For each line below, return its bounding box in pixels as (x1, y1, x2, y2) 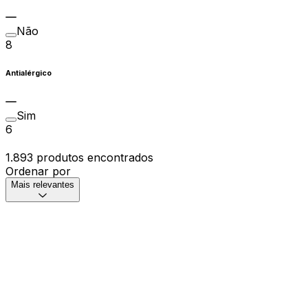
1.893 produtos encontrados (5, 151, 153, 165)
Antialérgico (5, 68, 52, 78)
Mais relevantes (11, 179, 74, 190)
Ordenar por (5, 164, 71, 179)
